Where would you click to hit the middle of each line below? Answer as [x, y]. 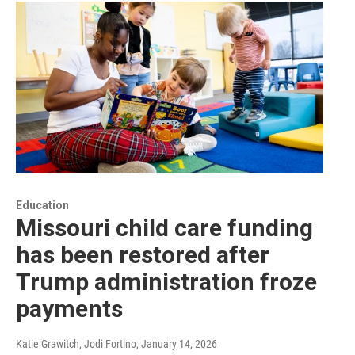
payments [69, 308]
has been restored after [143, 254]
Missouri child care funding [164, 227]
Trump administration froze [166, 281]
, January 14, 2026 [177, 344]
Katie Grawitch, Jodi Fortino [76, 344]
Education [42, 205]
